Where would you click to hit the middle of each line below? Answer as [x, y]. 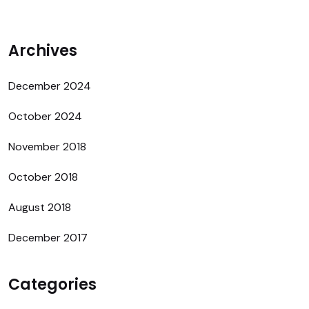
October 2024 [45, 116]
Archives [43, 50]
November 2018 [47, 146]
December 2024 [50, 86]
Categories [52, 284]
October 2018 [43, 177]
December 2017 [48, 237]
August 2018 [40, 207]
